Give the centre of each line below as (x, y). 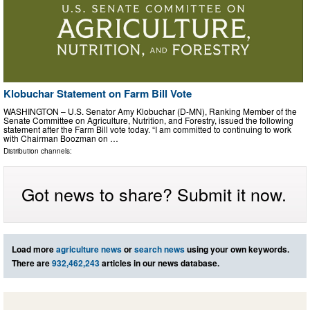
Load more (34, 249)
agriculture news (89, 249)
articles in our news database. (159, 263)
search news (159, 249)
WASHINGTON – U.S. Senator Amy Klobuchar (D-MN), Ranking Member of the (150, 111)
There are (32, 263)
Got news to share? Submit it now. (154, 193)
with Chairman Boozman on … (61, 138)
